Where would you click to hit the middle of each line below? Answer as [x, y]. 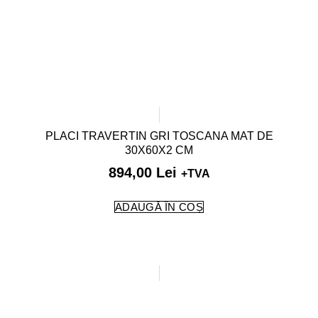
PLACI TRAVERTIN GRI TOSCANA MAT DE [159, 136]
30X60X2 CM [159, 150]
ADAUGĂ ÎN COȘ [159, 207]
